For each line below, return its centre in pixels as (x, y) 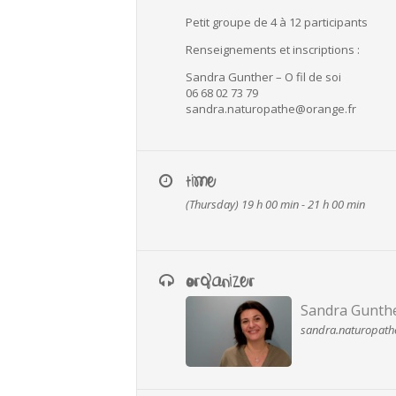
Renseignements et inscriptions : (273, 49)
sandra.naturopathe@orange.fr (271, 109)
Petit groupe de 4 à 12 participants (277, 22)
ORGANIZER (221, 281)
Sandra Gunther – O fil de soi (264, 77)
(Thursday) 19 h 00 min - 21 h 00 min (276, 204)
